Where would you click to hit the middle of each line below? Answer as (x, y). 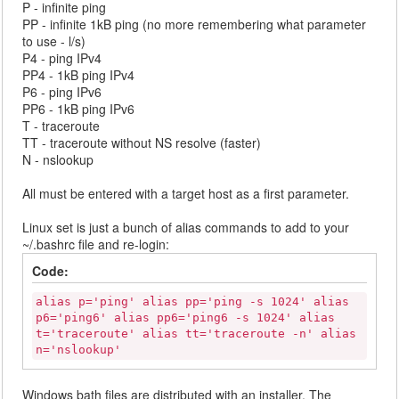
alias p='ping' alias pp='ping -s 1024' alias (193, 301)
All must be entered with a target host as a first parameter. (186, 193)
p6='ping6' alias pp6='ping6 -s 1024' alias (186, 318)
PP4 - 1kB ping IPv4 (79, 75)
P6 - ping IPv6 (62, 92)
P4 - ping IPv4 (62, 58)
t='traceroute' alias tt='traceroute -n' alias (196, 334)
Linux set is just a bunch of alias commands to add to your (186, 227)
